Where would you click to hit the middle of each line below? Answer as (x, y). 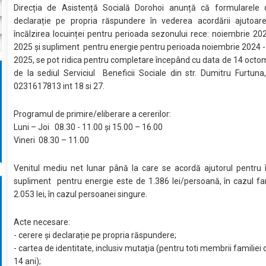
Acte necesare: (42, 222)
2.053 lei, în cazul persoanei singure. (91, 194)
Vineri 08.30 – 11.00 (53, 140)
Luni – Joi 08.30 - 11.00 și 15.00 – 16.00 (88, 127)
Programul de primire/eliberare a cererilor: (93, 114)
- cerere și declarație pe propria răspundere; (95, 235)
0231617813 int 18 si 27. (59, 86)
